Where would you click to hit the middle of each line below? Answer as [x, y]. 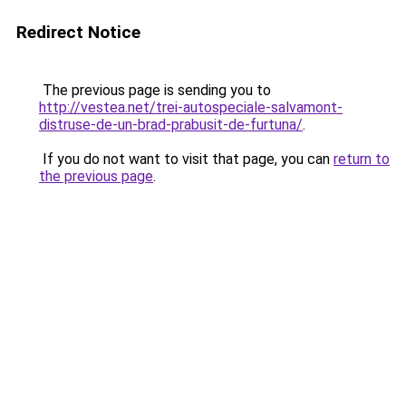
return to [362, 159]
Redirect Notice [78, 32]
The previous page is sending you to [155, 90]
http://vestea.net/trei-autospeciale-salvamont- [191, 107]
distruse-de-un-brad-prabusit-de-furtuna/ [171, 125]
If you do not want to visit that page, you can [186, 159]
